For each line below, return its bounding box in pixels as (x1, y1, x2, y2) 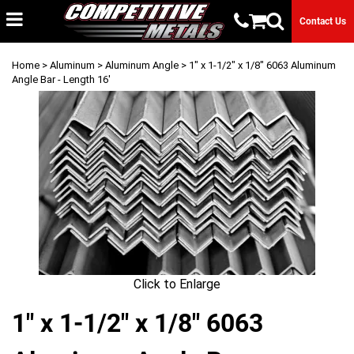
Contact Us (299, 16, 347, 28)
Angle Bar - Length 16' (12, 73, 111, 85)
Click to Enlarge (134, 276, 220, 292)
